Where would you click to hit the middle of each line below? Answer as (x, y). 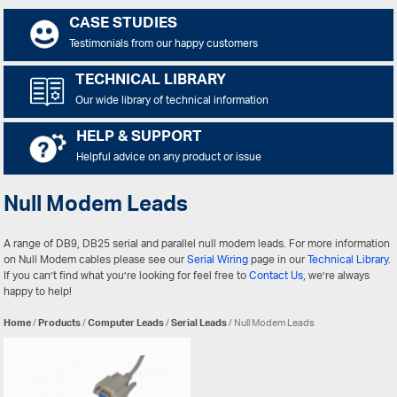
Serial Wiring (218, 260)
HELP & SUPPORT (139, 138)
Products (60, 323)
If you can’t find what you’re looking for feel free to (127, 276)
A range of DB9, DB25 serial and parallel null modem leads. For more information (197, 244)
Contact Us (276, 276)
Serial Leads (199, 323)
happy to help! (38, 292)
